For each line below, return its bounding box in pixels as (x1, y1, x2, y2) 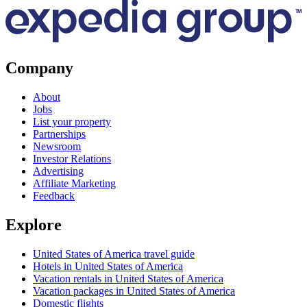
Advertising (33, 164, 84, 177)
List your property (33, 115, 111, 127)
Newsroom (33, 140, 81, 152)
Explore (5, 215, 62, 234)
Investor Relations (33, 152, 111, 164)
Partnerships (33, 127, 86, 140)
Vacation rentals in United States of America (33, 272, 223, 284)
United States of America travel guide (33, 247, 195, 260)
